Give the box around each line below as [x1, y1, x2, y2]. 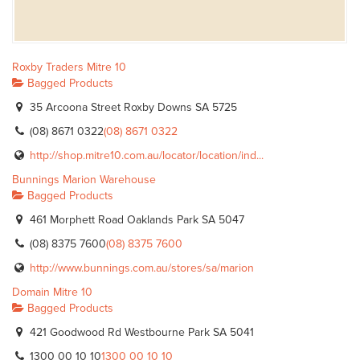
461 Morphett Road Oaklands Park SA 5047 [27, 213, 244, 227]
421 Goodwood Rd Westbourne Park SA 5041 [27, 325, 254, 339]
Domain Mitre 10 [12, 285, 92, 299]
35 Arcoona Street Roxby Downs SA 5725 [27, 100, 237, 114]
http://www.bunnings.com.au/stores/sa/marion [30, 261, 254, 275]
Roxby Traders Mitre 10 [12, 60, 126, 74]
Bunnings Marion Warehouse [12, 173, 156, 186]
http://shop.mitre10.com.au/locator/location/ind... [30, 149, 264, 162]
